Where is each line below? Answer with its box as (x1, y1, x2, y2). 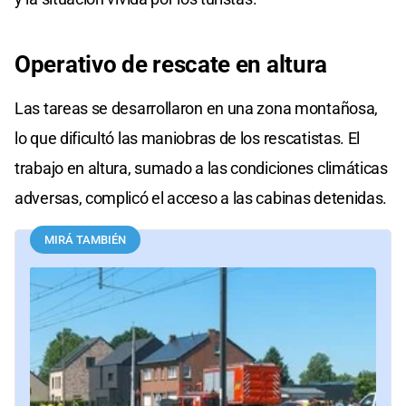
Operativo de (14, 50, 148, 78)
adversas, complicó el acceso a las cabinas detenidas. (14, 188, 388, 208)
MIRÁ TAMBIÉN (44, 232, 126, 246)
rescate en (152, 50, 262, 78)
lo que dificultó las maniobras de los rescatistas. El (14, 128, 361, 148)
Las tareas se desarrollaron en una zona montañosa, (14, 98, 379, 118)
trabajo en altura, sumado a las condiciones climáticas (14, 158, 388, 178)
